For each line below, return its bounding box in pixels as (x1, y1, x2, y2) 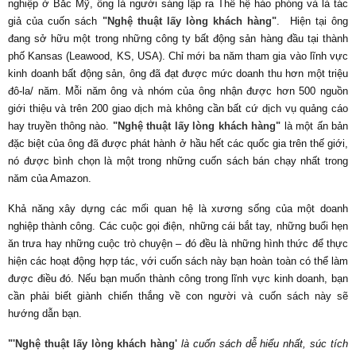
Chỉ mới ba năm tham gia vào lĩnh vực (168, 50, 349, 63)
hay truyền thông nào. (8, 120, 113, 133)
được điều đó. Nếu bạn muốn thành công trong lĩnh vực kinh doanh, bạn (8, 273, 348, 285)
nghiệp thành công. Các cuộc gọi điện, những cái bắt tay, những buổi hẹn (8, 220, 348, 233)
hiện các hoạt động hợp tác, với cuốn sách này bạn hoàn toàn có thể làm (8, 255, 348, 268)
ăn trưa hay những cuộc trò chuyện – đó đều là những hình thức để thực (8, 238, 348, 250)
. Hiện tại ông (277, 15, 349, 28)
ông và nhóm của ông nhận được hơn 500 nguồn (110, 85, 349, 98)
